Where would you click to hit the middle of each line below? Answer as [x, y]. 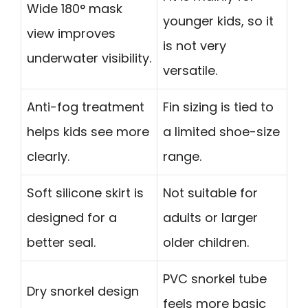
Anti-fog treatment [86, 107]
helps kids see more [88, 132]
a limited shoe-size [221, 132]
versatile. [190, 71]
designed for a [72, 218]
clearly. [48, 157]
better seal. [61, 243]
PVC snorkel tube [215, 279]
